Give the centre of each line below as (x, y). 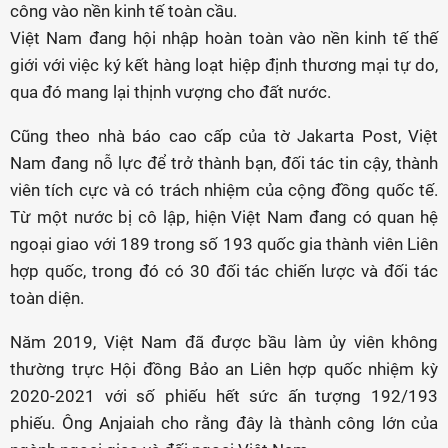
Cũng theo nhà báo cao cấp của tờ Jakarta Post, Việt (224, 136)
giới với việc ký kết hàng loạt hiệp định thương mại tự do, (224, 65)
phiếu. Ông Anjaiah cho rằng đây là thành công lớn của (224, 423)
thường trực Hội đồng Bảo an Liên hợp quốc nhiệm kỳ (224, 369)
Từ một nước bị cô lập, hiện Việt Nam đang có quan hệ (224, 217)
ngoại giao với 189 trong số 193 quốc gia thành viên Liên (224, 244)
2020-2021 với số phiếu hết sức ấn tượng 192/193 (224, 396)
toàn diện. (47, 298)
